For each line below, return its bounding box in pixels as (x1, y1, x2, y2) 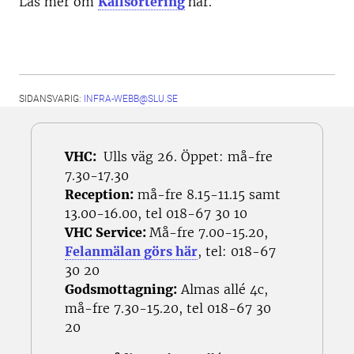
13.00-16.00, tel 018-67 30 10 (65, 205, 247, 221)
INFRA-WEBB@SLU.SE (84, 92, 178, 104)
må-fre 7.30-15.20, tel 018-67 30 (65, 299, 271, 316)
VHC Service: (65, 224, 149, 240)
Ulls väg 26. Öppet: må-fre (100, 148, 273, 164)
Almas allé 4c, (177, 281, 272, 297)
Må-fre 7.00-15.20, (149, 224, 268, 240)
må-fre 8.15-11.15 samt (134, 186, 281, 202)
